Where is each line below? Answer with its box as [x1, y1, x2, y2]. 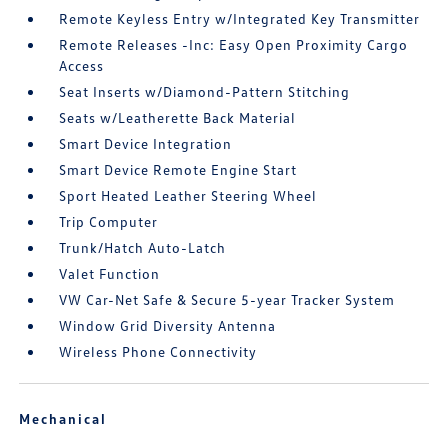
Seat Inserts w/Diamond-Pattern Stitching [59, 83, 351, 100]
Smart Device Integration [59, 135, 233, 152]
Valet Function [59, 265, 161, 282]
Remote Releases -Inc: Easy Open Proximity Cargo [59, 36, 409, 53]
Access [59, 57, 105, 74]
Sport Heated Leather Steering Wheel [59, 187, 318, 204]
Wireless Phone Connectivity [59, 343, 258, 360]
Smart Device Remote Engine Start [59, 161, 298, 178]
